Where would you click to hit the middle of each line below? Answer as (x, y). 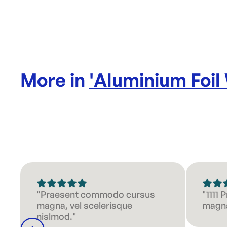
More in (55, 80)
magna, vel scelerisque (84, 205)
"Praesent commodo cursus (96, 194)
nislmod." (56, 216)
